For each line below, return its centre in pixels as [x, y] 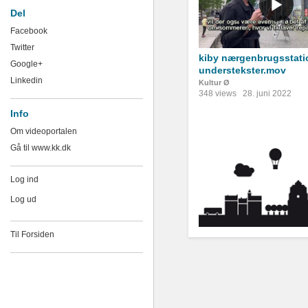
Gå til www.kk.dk [41, 148]
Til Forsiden [32, 234]
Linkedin [26, 80]
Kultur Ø [214, 82]
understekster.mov [242, 70]
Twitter [22, 47]
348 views [218, 93]
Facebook [29, 31]
